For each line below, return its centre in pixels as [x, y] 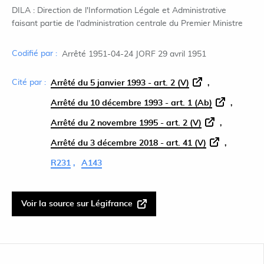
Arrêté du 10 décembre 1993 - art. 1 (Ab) [131, 103]
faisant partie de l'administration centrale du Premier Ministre [127, 24]
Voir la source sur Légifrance [77, 204]
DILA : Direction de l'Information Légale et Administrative [119, 11]
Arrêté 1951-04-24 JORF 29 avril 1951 [134, 54]
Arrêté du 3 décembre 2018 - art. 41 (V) [128, 143]
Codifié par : [34, 54]
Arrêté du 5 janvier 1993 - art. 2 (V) [120, 83]
